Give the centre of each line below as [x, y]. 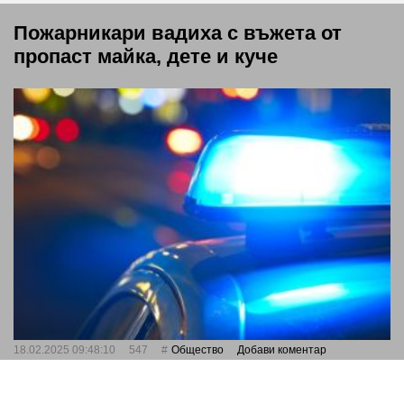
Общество [197, 349]
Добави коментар [282, 349]
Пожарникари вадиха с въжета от [178, 33]
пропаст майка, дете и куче [146, 56]
